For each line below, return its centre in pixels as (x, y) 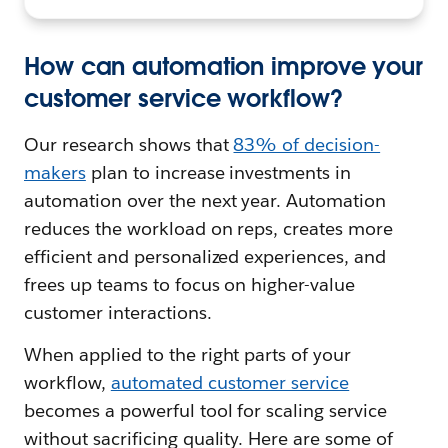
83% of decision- (307, 144)
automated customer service (230, 382)
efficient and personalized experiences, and (205, 256)
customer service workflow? (183, 98)
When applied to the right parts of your (188, 354)
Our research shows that (129, 144)
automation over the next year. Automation (205, 200)
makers (55, 172)
